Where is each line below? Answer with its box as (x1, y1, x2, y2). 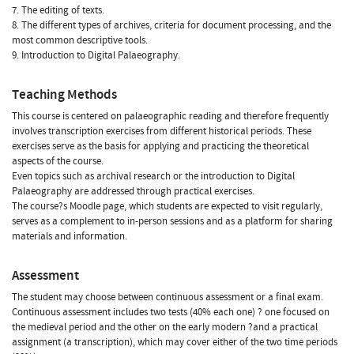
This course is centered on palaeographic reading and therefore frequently (12, 108, 329, 123)
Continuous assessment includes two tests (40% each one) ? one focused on (12, 304, 330, 319)
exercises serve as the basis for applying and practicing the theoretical (12, 138, 309, 153)
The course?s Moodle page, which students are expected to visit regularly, (12, 198, 322, 213)
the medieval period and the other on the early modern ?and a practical (12, 319, 318, 334)
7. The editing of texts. (12, 2, 104, 17)
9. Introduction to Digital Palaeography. (12, 47, 180, 62)
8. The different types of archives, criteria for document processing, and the (12, 17, 331, 32)
